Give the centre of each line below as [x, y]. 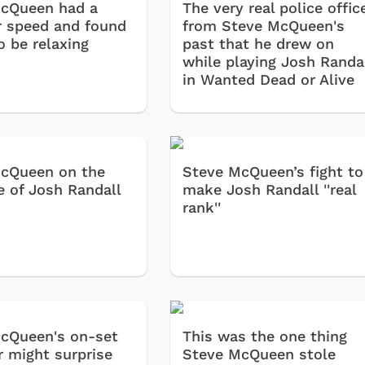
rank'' [202, 208]
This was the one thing [265, 336]
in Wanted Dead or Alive [269, 79]
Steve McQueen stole [259, 354]
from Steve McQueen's [264, 25]
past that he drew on [259, 43]
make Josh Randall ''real [270, 190]
